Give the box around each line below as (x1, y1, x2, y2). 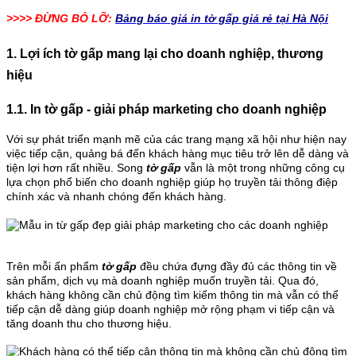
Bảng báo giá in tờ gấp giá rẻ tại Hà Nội (115, 11, 328, 25)
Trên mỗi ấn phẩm (6, 260, 102, 273)
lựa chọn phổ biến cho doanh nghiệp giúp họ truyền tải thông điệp (6, 176, 338, 189)
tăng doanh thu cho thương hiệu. (6, 317, 172, 331)
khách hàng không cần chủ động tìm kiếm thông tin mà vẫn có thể (6, 288, 339, 302)
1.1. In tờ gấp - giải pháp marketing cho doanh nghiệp (6, 102, 327, 116)
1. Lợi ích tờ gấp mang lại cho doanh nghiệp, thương (6, 46, 323, 60)
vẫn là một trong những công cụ (181, 161, 345, 175)
